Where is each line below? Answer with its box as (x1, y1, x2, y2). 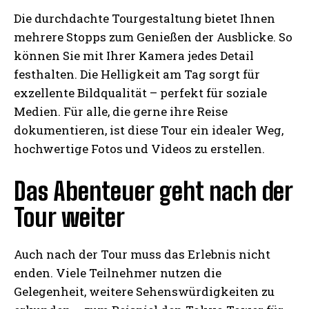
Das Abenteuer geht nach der (14, 177, 292, 207)
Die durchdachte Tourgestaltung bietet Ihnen (14, 10, 275, 27)
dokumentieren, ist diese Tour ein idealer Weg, (14, 122, 283, 139)
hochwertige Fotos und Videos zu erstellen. (14, 141, 265, 157)
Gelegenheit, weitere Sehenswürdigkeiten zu (14, 283, 275, 300)
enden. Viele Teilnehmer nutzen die (14, 265, 221, 281)
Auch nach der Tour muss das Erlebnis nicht (14, 246, 270, 263)
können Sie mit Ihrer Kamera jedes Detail (14, 48, 254, 64)
